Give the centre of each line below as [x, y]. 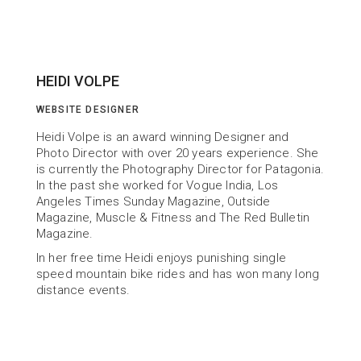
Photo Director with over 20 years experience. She [177, 153]
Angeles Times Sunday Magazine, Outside [153, 201]
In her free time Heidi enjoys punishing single [161, 258]
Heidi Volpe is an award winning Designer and [162, 137]
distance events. [83, 290]
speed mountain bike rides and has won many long [178, 274]
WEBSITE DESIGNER [87, 110]
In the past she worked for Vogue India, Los [157, 185]
